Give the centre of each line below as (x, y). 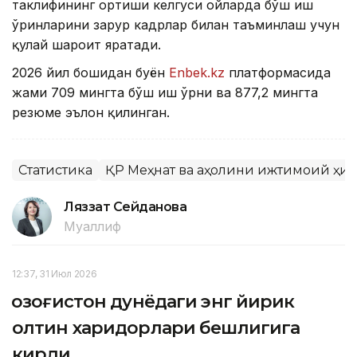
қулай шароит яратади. (86, 44)
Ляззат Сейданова (126, 206)
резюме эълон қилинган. (91, 112)
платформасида (278, 72)
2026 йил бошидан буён (90, 72)
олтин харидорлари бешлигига (156, 328)
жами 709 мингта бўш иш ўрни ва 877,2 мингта (165, 92)
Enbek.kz (197, 72)
